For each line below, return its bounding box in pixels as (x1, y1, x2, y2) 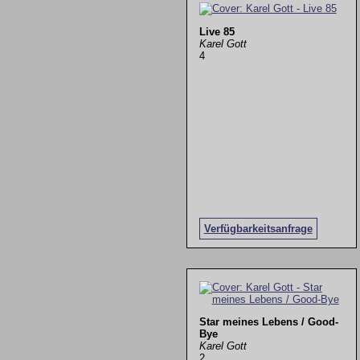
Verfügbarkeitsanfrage (203, 222, 313, 235)
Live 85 (198, 25, 235, 38)
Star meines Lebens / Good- (198, 316, 338, 329)
